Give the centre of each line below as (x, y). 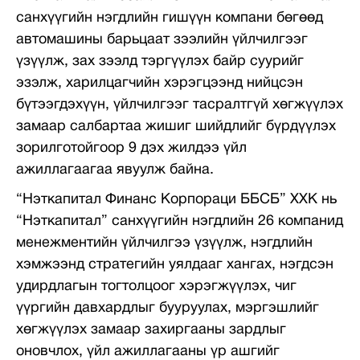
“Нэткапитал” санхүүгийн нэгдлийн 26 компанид (180, 221)
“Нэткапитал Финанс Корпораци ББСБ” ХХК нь (176, 200)
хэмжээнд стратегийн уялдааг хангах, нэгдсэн (175, 265)
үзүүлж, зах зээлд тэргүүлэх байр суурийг (160, 61)
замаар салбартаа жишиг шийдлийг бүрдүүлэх (176, 127)
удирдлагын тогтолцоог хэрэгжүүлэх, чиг (156, 286)
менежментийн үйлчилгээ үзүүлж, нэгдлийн (164, 243)
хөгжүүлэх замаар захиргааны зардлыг (151, 330)
